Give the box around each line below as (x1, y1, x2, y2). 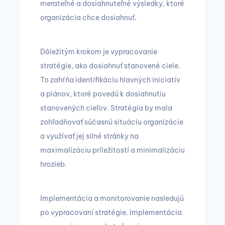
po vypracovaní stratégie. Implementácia (40, 208, 182, 217)
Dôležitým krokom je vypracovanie (40, 47, 157, 57)
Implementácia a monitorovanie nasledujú (40, 194, 184, 203)
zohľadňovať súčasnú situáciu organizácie (40, 118, 183, 127)
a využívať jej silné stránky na (40, 132, 139, 141)
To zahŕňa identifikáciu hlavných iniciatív (40, 75, 180, 85)
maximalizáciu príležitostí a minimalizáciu (40, 146, 185, 155)
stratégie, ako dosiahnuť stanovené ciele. (40, 61, 180, 71)
